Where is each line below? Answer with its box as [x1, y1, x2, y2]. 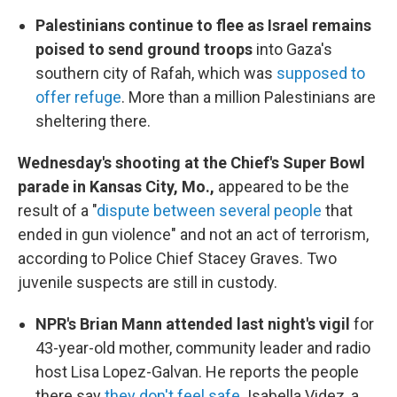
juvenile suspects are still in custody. [18, 273, 277, 292]
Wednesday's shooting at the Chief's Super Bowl [18, 153, 365, 172]
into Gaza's [253, 40, 332, 58]
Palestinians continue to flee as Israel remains [35, 16, 371, 35]
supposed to [276, 64, 365, 82]
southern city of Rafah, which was [35, 64, 276, 82]
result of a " [18, 201, 97, 220]
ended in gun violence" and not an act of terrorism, [18, 225, 369, 244]
